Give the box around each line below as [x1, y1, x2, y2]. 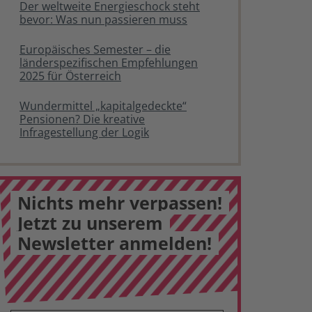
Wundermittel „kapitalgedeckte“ [19, 98, 187, 114]
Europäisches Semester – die [19, 42, 171, 57]
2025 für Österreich [19, 68, 121, 84]
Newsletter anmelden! [17, 231, 212, 255]
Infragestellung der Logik [19, 125, 149, 140]
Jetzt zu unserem [17, 211, 163, 235]
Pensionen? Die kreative [19, 111, 145, 127]
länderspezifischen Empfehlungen [19, 55, 198, 70]
